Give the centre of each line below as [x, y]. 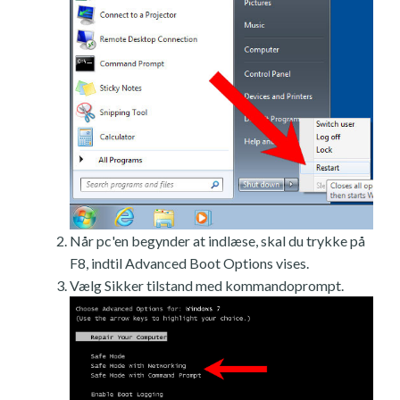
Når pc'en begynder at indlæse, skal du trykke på [217, 240]
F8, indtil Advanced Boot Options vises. [189, 262]
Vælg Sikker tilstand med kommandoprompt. [207, 285]
